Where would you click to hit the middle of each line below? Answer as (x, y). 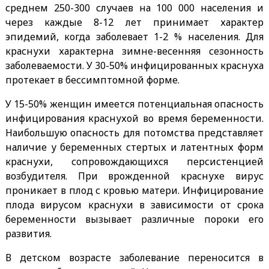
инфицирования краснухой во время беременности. (134, 118)
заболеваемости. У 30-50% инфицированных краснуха (134, 65)
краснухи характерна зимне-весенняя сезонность (134, 51)
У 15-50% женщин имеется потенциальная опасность (134, 104)
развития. (28, 233)
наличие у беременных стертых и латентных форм (134, 147)
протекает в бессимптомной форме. (93, 80)
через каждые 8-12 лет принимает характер (134, 22)
